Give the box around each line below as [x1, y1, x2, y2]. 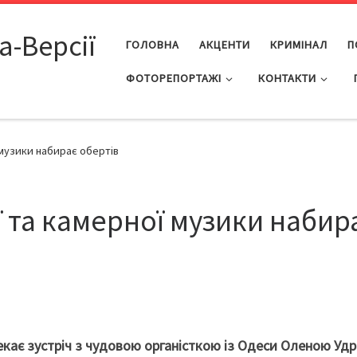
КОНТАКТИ [258, 70, 317, 85]
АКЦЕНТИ [198, 37, 250, 52]
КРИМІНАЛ [269, 37, 328, 52]
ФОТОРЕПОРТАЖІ [125, 70, 222, 85]
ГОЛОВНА [125, 37, 179, 52]
